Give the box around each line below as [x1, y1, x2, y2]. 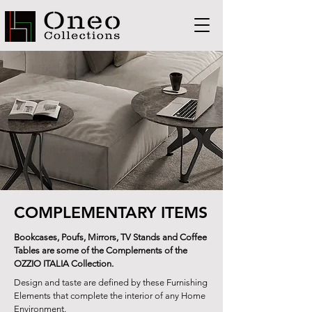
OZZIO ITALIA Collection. [14, 258, 114, 269]
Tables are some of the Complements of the [14, 245, 187, 256]
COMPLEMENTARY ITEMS [14, 203, 208, 222]
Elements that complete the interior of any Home [14, 290, 205, 301]
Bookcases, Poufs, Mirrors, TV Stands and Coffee [14, 232, 207, 242]
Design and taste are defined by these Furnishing [14, 277, 208, 288]
